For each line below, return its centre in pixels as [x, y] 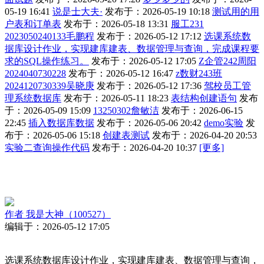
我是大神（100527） [67, 214]
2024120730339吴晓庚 [49, 86]
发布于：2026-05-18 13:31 [116, 24]
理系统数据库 [33, 98]
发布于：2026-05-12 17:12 [149, 37]
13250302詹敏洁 [126, 111]
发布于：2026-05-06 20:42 [149, 123]
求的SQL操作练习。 [47, 61]
